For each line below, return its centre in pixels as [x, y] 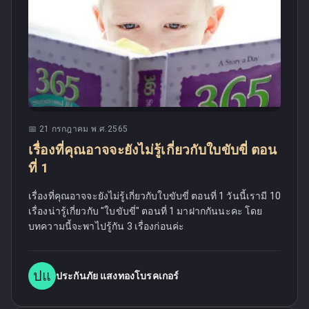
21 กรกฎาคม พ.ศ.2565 [83, 129]
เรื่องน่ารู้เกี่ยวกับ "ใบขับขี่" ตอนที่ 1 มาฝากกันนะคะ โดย [146, 211]
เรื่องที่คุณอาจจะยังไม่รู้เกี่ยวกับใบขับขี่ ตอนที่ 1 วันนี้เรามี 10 [154, 196]
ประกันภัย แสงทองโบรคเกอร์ [118, 276]
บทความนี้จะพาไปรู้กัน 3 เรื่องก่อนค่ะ [107, 226]
